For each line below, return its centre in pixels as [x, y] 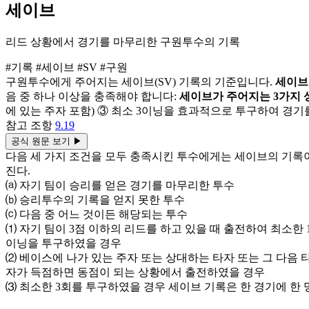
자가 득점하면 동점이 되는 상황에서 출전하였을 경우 [135, 272]
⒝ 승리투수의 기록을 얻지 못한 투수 [95, 199]
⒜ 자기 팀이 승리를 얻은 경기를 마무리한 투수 [120, 185]
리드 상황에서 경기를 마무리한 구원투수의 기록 [123, 41]
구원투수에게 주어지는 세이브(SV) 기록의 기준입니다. [140, 81]
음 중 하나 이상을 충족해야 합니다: [92, 96]
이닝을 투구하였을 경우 [63, 243]
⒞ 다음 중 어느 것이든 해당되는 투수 [97, 214]
